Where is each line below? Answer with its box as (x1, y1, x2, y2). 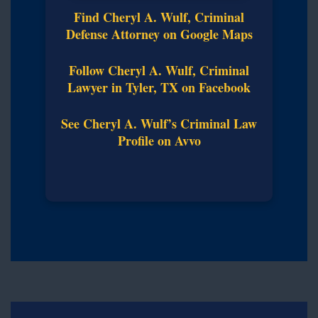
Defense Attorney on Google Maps (65, 24, 253, 43)
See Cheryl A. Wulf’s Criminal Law (61, 114, 257, 133)
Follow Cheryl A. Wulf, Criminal (69, 60, 249, 79)
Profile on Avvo (117, 131, 201, 150)
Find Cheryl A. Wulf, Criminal (74, 7, 244, 26)
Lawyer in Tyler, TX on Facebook (67, 77, 251, 97)
